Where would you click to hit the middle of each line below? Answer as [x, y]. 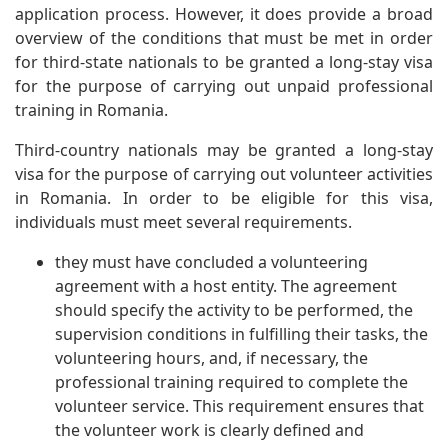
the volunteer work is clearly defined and [209, 430]
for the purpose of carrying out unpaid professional [224, 86]
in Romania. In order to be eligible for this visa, [224, 198]
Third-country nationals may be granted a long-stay [224, 150]
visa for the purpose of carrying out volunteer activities [224, 174]
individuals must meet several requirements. [183, 222]
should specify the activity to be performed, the [234, 310]
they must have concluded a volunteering [211, 262]
